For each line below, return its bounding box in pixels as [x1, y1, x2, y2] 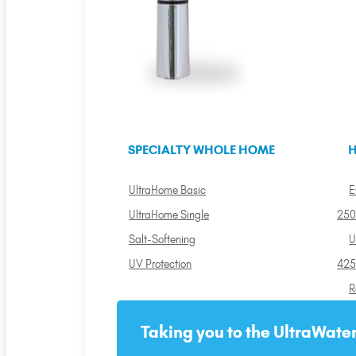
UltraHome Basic [129, 183, 207, 196]
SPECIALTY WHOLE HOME [127, 141, 275, 157]
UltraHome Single [129, 207, 210, 221]
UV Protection [129, 257, 192, 270]
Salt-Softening [129, 232, 196, 246]
